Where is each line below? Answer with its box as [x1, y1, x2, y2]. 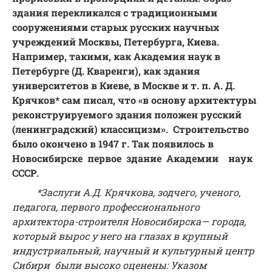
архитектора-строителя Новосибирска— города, [12, 215, 246, 228]
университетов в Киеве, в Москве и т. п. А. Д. [12, 79, 235, 92]
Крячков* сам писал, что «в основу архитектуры [12, 93, 256, 107]
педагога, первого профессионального [12, 200, 200, 214]
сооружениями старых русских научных [12, 21, 219, 34]
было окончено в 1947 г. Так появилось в [12, 137, 214, 151]
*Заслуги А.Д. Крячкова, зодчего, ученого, [36, 186, 240, 199]
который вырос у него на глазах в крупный [12, 229, 228, 243]
